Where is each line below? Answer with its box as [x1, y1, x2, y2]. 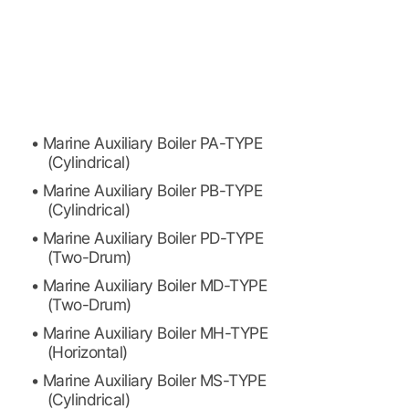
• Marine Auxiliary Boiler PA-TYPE [30, 133, 263, 153]
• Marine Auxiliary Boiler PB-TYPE [30, 181, 263, 201]
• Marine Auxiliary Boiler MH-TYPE [30, 323, 268, 343]
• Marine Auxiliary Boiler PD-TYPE [30, 228, 264, 248]
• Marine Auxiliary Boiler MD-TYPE [30, 276, 267, 296]
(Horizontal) [47, 342, 128, 362]
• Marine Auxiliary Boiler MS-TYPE [30, 371, 267, 391]
